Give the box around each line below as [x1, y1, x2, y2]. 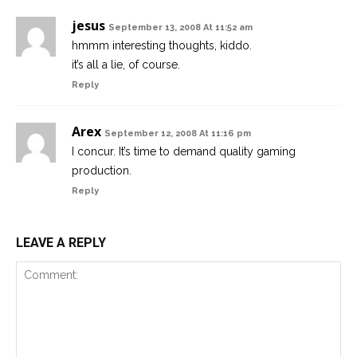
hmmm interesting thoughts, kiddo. [72, 39, 252, 53]
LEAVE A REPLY [16, 235, 106, 251]
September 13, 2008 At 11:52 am [108, 22, 253, 33]
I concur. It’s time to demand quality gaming [72, 145, 296, 159]
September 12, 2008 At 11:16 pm [104, 128, 251, 139]
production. [72, 164, 131, 178]
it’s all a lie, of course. [72, 58, 180, 72]
